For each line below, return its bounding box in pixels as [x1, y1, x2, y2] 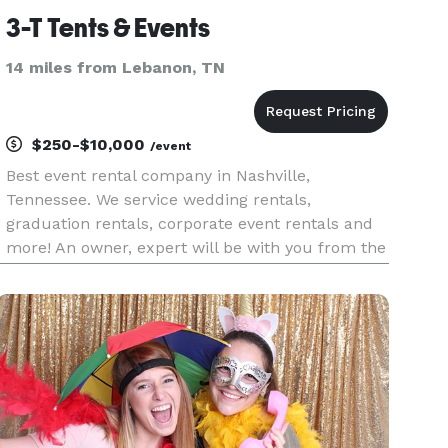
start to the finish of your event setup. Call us [6, 262, 357, 281]
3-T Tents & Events [6, 13, 211, 43]
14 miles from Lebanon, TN [6, 58, 226, 77]
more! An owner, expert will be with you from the [6, 238, 387, 257]
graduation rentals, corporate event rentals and [6, 214, 374, 233]
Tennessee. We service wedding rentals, [6, 190, 312, 209]
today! [6, 286, 53, 305]
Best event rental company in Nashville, [6, 166, 311, 185]
